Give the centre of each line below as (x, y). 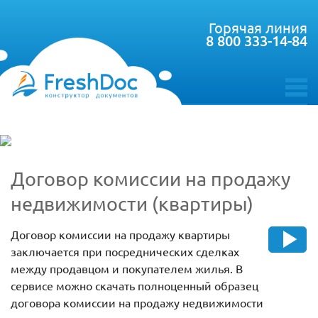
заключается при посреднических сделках (125, 252)
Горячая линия (258, 27)
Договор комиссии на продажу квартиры (120, 235)
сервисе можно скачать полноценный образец (135, 286)
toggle (300, 100)
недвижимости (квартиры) (132, 204)
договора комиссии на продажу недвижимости (137, 303)
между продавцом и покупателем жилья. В (127, 269)
